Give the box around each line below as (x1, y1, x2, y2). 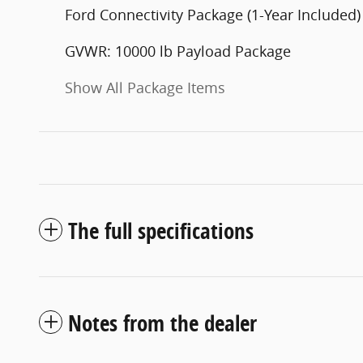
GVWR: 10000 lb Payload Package (65, 41, 291, 61)
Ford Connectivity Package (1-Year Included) (65, 4, 361, 24)
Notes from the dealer (68, 307, 257, 338)
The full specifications (68, 215, 254, 246)
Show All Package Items (65, 77, 225, 97)
